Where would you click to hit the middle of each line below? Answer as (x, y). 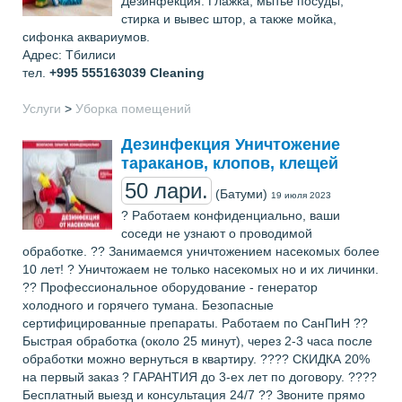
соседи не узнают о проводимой (217, 233)
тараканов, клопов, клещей (230, 163)
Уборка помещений (133, 109)
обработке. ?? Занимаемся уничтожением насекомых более (201, 251)
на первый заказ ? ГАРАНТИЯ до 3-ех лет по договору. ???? (200, 377)
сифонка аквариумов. (86, 37)
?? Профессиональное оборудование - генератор (170, 287)
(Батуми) (241, 194)
